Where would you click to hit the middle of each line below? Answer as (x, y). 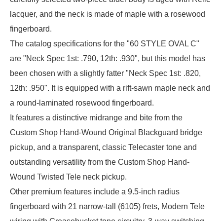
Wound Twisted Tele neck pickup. (68, 177)
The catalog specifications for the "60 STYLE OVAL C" (105, 43)
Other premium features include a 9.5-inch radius (95, 191)
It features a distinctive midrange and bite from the (96, 117)
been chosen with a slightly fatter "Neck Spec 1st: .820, (105, 73)
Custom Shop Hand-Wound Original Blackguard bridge (106, 132)
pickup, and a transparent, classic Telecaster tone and (103, 147)
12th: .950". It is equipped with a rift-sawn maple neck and (110, 88)
